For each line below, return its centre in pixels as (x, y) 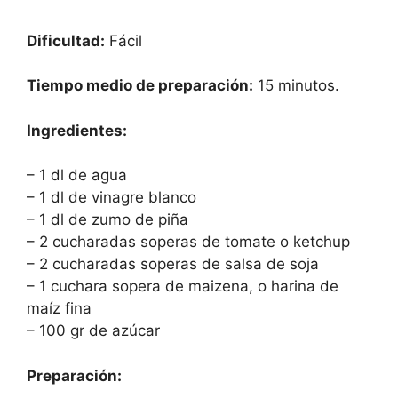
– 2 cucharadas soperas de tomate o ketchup (188, 242)
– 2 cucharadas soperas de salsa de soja (173, 264)
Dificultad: (66, 40)
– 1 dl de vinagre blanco (111, 197)
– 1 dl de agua (77, 175)
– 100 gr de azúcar (93, 330)
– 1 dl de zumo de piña (107, 219)
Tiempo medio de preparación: (140, 85)
